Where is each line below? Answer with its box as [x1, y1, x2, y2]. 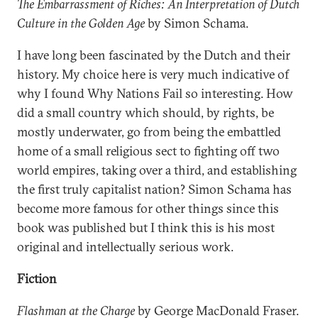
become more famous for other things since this [17, 200, 279, 216]
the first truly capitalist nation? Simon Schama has [17, 181, 292, 197]
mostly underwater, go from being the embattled [17, 124, 281, 140]
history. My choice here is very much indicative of [17, 66, 289, 82]
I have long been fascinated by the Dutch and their [17, 47, 290, 63]
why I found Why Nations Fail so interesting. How [17, 85, 293, 102]
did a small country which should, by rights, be [17, 104, 274, 121]
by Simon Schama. [145, 15, 248, 31]
